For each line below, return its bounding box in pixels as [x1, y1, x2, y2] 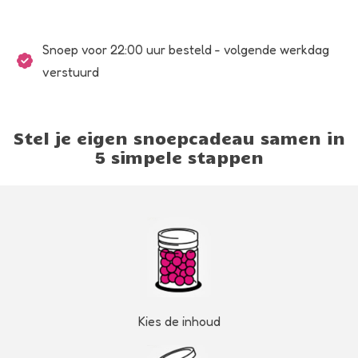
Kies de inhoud [137, 313, 221, 330]
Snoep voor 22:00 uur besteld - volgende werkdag [35, 42, 323, 58]
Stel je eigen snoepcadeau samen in [13, 127, 345, 149]
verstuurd [35, 64, 93, 81]
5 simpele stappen [94, 146, 264, 168]
